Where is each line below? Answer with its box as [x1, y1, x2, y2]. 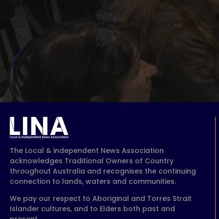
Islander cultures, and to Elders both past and [10, 204, 175, 214]
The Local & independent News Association [10, 146, 164, 156]
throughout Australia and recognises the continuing [10, 166, 196, 176]
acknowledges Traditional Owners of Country [10, 156, 174, 166]
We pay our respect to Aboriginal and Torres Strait [10, 194, 192, 204]
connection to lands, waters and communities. [10, 176, 176, 187]
